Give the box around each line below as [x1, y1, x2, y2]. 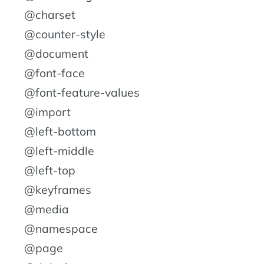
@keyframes [24, 182, 91, 197]
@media [24, 202, 69, 216]
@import [24, 104, 71, 119]
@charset [24, 7, 75, 22]
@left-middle [24, 143, 94, 158]
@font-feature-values [24, 85, 140, 100]
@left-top [24, 163, 75, 177]
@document [24, 46, 88, 61]
